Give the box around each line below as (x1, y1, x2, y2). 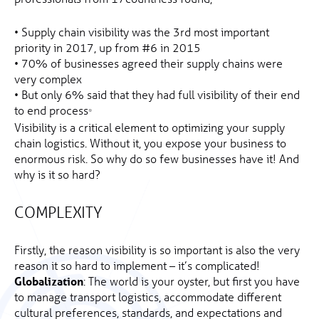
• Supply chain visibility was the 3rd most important (14, 24, 269, 39)
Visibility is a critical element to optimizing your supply (14, 120, 285, 135)
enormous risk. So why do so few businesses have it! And (14, 151, 299, 166)
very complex (14, 71, 82, 86)
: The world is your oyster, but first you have (83, 273, 300, 288)
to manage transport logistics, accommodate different (14, 289, 281, 304)
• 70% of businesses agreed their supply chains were (14, 56, 283, 70)
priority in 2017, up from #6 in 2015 (14, 40, 201, 55)
